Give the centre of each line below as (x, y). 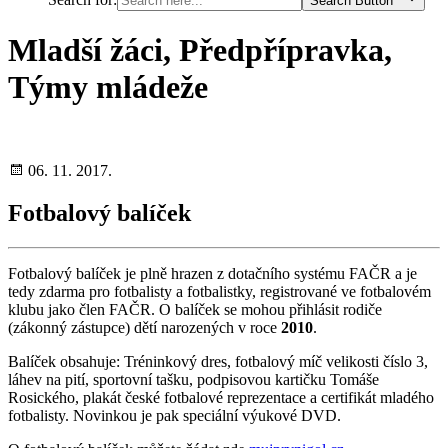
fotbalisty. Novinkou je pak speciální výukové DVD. (174, 415)
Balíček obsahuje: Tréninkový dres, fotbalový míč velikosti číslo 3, (218, 361)
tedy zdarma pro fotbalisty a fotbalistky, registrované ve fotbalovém (219, 291)
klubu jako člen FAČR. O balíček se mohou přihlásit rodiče (195, 309)
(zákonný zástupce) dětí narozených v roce (144, 327)
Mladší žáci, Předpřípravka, (200, 50)
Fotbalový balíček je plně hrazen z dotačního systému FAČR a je (212, 273)
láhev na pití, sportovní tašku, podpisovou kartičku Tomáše (193, 379)
